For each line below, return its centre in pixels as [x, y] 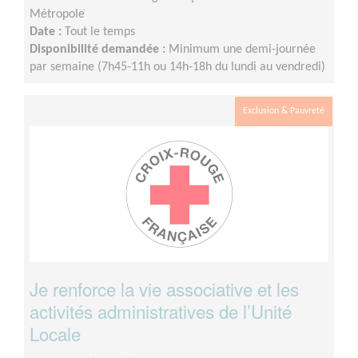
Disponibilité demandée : [99, 49]
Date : [47, 32]
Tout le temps [100, 32]
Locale [55, 333]
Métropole [57, 14]
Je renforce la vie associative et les [164, 288]
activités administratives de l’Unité [161, 310]
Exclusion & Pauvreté [284, 111]
